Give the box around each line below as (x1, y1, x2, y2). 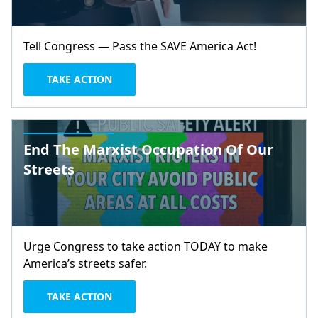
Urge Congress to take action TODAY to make (23, 238, 268, 254)
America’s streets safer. (23, 256, 147, 271)
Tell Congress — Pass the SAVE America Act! (23, 38, 256, 54)
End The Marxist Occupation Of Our (23, 140, 273, 159)
